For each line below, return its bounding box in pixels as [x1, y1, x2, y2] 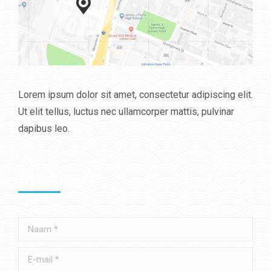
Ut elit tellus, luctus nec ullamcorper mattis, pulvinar [18, 106, 234, 117]
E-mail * [18, 250, 51, 261]
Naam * [18, 220, 49, 231]
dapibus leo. [18, 123, 70, 134]
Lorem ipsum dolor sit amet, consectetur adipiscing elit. [18, 89, 253, 100]
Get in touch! [18, 169, 101, 186]
